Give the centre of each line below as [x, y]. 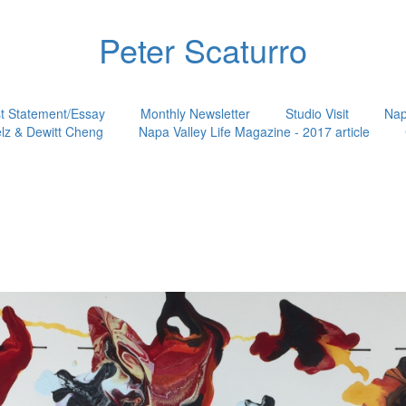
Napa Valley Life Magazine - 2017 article [254, 131]
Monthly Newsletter [195, 113]
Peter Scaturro [203, 49]
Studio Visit [317, 113]
